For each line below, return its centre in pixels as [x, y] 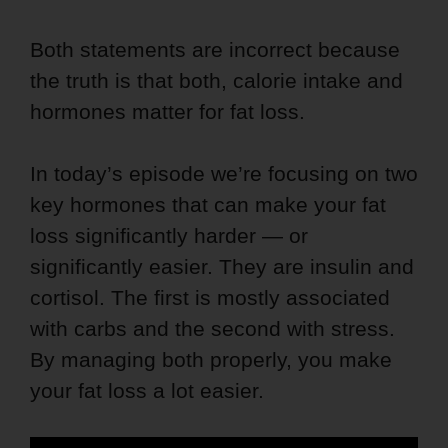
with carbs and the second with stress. [212, 328]
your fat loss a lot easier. [147, 390]
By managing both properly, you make [211, 359]
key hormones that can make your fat [208, 204]
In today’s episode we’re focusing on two [224, 173]
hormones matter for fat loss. [167, 111]
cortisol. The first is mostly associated [210, 297]
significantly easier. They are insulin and [222, 266]
